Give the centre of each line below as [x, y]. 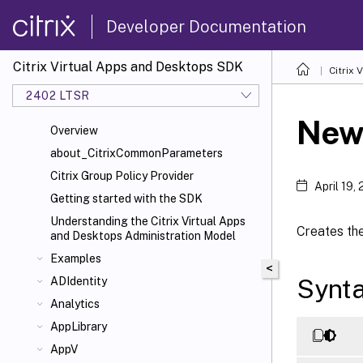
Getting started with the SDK [126, 199]
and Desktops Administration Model [143, 236]
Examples [76, 258]
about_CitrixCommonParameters [137, 153]
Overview [74, 130]
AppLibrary [79, 327]
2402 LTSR [58, 95]
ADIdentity [79, 281]
